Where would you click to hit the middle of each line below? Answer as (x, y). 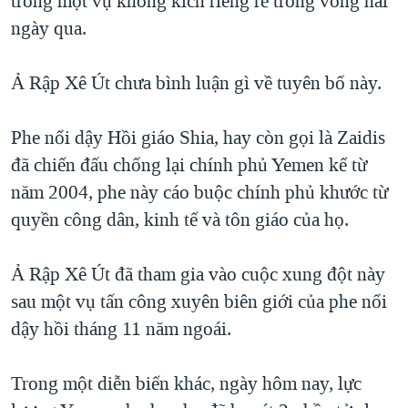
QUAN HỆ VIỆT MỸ (92, 23)
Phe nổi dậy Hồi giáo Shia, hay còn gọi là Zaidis (198, 138)
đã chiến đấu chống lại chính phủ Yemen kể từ (189, 165)
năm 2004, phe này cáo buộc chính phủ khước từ (199, 193)
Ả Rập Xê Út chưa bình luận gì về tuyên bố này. (196, 83)
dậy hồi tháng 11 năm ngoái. (121, 329)
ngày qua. (49, 29)
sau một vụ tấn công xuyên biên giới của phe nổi (199, 302)
